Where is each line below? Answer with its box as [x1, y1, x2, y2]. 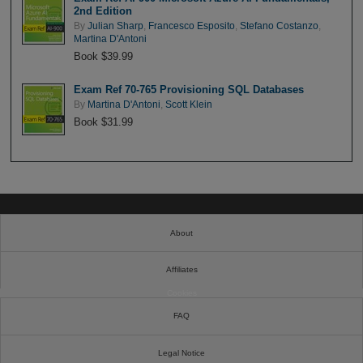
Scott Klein [164, 99, 212, 109]
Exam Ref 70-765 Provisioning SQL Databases [73, 83, 304, 96]
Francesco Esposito [147, 20, 235, 31]
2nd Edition [73, 5, 132, 18]
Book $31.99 [73, 115, 133, 128]
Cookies [166, 288, 197, 297]
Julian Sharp [87, 20, 143, 31]
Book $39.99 [73, 49, 133, 62]
